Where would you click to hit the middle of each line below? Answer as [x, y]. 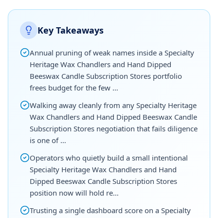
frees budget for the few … [74, 87]
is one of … [48, 140]
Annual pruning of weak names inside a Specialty [112, 52]
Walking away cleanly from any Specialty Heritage [113, 105]
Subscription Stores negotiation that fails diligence [114, 128]
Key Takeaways [71, 30]
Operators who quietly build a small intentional [109, 157]
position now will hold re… [74, 192]
